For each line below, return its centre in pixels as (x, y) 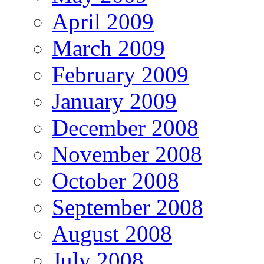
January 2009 (114, 101)
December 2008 (125, 128)
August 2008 (112, 234)
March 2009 (108, 48)
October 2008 (115, 181)
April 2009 (103, 22)
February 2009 (120, 75)
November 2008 (127, 154)
